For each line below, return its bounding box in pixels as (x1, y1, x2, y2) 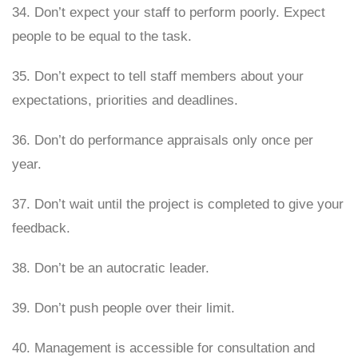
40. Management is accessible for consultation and (12, 340, 315, 356)
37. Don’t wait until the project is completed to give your (12, 197, 344, 212)
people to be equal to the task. (12, 29, 192, 44)
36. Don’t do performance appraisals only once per (12, 133, 313, 148)
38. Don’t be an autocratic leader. (12, 261, 209, 276)
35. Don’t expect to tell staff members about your (12, 69, 304, 84)
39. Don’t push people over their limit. (12, 300, 235, 316)
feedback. (12, 221, 70, 236)
